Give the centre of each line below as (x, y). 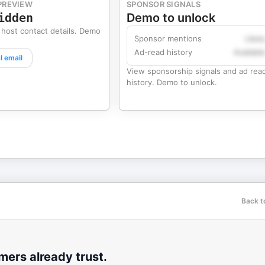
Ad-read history (163, 52)
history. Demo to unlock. (172, 82)
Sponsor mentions (168, 38)
